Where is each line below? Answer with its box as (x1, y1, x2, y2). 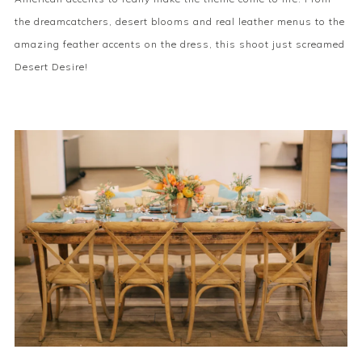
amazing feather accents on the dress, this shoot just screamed (15, 37, 345, 50)
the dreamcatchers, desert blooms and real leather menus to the (15, 15, 345, 27)
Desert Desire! (15, 60, 88, 73)
